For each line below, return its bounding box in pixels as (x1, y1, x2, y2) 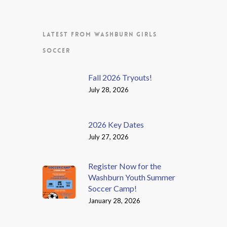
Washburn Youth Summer (88, 172, 176, 182)
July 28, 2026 (88, 86, 129, 94)
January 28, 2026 (88, 196, 141, 205)
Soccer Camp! (88, 183, 137, 193)
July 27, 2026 (88, 133, 129, 141)
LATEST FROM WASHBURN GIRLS (43, 30, 158, 39)
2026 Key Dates (88, 120, 144, 130)
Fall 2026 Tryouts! (88, 72, 153, 83)
